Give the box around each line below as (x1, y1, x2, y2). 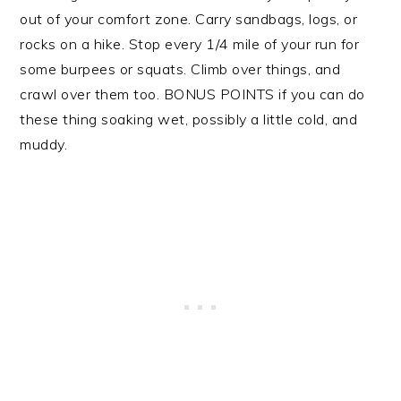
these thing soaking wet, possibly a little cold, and (20, 110, 358, 129)
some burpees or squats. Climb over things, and (20, 60, 341, 79)
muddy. (20, 135, 68, 154)
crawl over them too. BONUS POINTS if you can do (20, 85, 365, 104)
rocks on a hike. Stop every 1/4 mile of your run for (20, 35, 360, 54)
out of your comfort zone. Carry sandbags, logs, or (20, 10, 358, 29)
